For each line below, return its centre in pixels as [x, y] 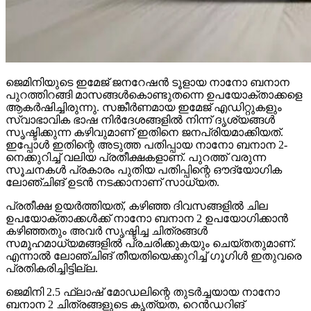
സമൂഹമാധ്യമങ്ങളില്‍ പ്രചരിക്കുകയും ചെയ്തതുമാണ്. [151, 243]
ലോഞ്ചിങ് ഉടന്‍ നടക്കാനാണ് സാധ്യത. [112, 182]
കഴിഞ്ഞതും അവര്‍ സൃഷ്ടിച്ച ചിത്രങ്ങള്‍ [107, 230]
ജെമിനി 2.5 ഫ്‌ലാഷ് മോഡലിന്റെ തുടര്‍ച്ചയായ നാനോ [143, 292]
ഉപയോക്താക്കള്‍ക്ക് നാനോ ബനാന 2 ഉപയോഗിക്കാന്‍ [147, 218]
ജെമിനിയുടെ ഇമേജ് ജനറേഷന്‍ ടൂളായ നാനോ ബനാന [148, 82]
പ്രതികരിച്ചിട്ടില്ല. [52, 268]
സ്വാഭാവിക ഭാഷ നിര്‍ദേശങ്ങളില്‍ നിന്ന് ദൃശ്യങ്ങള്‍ [140, 119]
